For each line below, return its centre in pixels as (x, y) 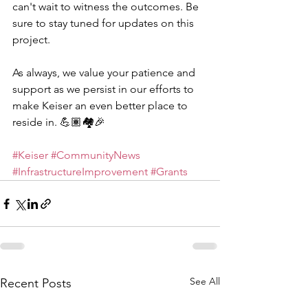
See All (205, 281)
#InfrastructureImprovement (80, 172)
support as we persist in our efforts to (104, 89)
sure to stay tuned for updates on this (104, 23)
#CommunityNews (96, 155)
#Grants (169, 172)
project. (31, 40)
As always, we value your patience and (105, 73)
